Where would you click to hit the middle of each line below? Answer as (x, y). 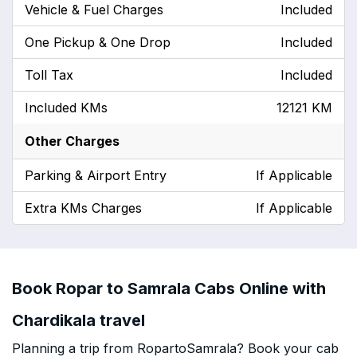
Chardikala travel (78, 320)
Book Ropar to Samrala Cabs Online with (169, 288)
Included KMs (66, 108)
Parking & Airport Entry (96, 175)
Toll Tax (49, 75)
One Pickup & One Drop (98, 42)
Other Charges (72, 141)
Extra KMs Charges (83, 208)
